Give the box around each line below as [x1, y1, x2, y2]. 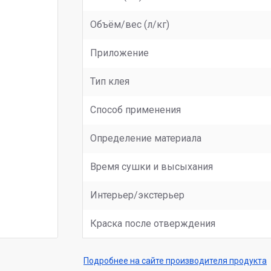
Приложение [90, 47, 149, 59]
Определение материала [90, 132, 201, 144]
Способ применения [90, 104, 181, 116]
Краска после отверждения [90, 218, 215, 229]
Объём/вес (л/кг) [90, 19, 169, 30]
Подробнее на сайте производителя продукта [83, 256, 267, 266]
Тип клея [90, 76, 129, 87]
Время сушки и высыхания [90, 161, 213, 172]
